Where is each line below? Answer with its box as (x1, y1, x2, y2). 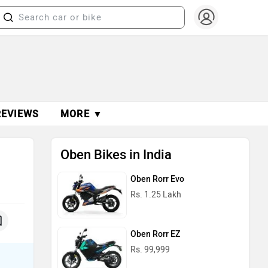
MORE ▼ (60, 108, 103, 120)
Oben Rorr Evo (130, 174, 184, 184)
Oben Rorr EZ (130, 229, 180, 239)
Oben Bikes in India (60, 147, 172, 163)
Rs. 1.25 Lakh (130, 190, 181, 200)
